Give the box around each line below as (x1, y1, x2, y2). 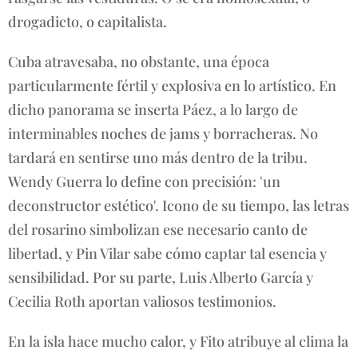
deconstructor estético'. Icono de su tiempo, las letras (8, 195, 349, 215)
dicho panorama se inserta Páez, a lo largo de (8, 99, 298, 119)
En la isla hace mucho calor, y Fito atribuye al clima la (8, 331, 348, 351)
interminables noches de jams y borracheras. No (8, 123, 318, 143)
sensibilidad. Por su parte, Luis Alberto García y (8, 267, 313, 287)
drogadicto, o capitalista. (8, 11, 167, 31)
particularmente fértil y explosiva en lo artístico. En (8, 75, 336, 95)
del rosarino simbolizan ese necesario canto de (8, 219, 308, 239)
